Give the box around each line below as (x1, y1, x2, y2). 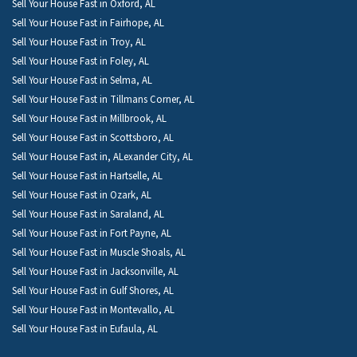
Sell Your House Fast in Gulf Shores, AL (12, 283, 174, 298)
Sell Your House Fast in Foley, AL (12, 53, 149, 69)
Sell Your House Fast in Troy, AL (12, 34, 146, 49)
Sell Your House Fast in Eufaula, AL (12, 321, 158, 336)
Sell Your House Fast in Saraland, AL (12, 206, 164, 222)
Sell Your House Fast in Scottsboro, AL (12, 130, 174, 145)
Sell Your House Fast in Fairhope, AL (12, 15, 164, 30)
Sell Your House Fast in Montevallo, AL (12, 302, 175, 317)
